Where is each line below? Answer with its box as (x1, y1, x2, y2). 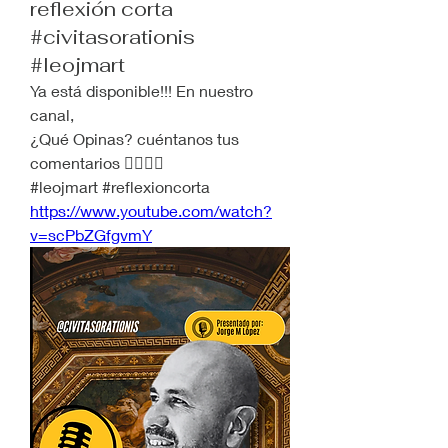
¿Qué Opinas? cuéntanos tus (30, 129, 239, 148)
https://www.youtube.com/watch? (30, 201, 272, 220)
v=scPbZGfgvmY (30, 225, 152, 244)
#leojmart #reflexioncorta (30, 177, 210, 196)
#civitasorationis (30, 24, 195, 50)
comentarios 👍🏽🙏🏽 (30, 153, 164, 172)
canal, (30, 105, 74, 124)
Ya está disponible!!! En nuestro (30, 81, 253, 100)
